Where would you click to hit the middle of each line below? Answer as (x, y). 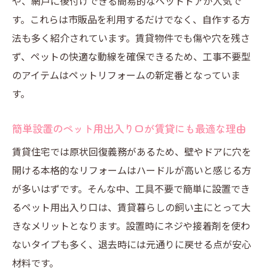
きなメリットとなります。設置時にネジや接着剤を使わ (131, 226)
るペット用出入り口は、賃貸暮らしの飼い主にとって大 (131, 207)
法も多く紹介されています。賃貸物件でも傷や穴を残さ (131, 38)
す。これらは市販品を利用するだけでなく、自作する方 (131, 19)
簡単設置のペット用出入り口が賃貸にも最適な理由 (129, 128)
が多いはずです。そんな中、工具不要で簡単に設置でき (131, 188)
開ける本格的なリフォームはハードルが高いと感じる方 (132, 170)
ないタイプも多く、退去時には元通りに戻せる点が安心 (132, 244)
